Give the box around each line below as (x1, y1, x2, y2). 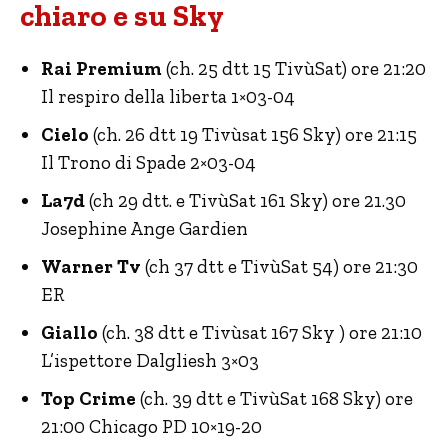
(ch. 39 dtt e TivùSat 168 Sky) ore (136, 387, 413, 411)
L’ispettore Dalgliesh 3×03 (41, 349, 259, 373)
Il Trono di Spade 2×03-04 (41, 151, 256, 175)
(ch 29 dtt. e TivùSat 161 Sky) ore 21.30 (85, 189, 406, 213)
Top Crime (41, 387, 136, 411)
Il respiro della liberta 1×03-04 (41, 85, 295, 109)
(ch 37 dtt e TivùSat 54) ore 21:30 (141, 255, 418, 279)
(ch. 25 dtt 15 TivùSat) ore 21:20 (162, 57, 426, 81)
